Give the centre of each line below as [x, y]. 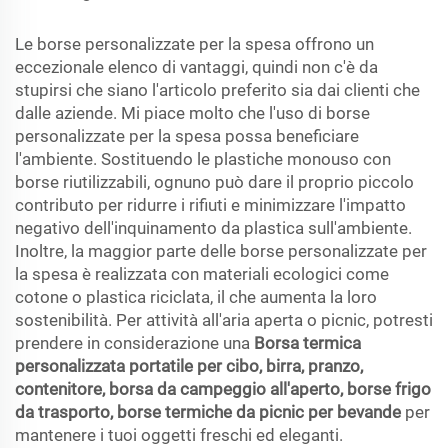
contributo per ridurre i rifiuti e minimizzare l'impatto [210, 205]
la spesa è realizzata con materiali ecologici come [202, 274]
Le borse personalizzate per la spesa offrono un [194, 44]
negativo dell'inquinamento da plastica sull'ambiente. [213, 228]
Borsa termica [307, 343]
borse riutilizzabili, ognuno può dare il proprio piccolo [214, 182]
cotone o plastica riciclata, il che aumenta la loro [196, 297]
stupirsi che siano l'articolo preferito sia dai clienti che [217, 90]
